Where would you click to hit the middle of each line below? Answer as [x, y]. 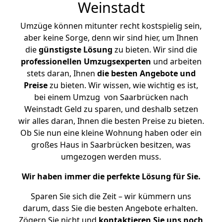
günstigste [60, 50]
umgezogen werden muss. [111, 157]
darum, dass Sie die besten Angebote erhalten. [111, 208]
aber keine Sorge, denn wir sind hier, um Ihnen [111, 38]
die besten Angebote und [146, 73]
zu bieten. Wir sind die [155, 50]
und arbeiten [176, 61]
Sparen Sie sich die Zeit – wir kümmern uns [111, 196]
